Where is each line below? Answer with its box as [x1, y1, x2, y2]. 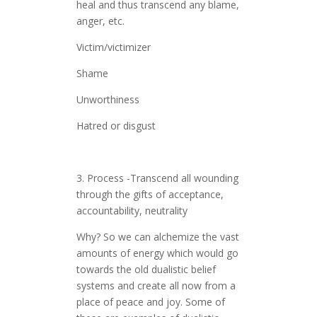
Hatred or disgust [76, 119, 156, 133]
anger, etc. [76, 14, 125, 28]
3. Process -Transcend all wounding [76, 171, 238, 185]
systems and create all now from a [76, 279, 236, 293]
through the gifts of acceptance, [76, 188, 224, 202]
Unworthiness [76, 93, 139, 107]
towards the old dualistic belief [76, 263, 216, 277]
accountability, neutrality [76, 204, 188, 218]
